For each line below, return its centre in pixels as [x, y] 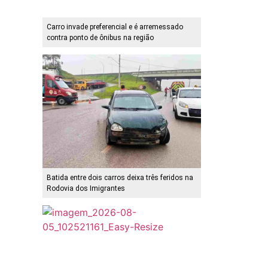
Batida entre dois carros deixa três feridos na [120, 178]
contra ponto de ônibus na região [100, 38]
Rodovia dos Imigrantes [86, 189]
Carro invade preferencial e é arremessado [115, 27]
